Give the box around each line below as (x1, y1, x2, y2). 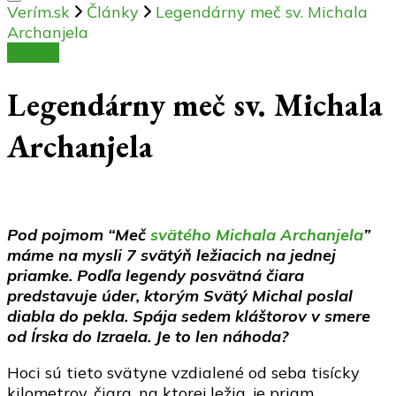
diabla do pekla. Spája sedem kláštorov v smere (7, 306, 370, 327)
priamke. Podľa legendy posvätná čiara (7, 265, 304, 286)
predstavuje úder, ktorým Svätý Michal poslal (7, 286, 353, 307)
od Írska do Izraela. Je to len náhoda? (7, 326, 288, 347)
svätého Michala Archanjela (150, 225, 363, 246)
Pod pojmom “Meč (7, 225, 150, 246)
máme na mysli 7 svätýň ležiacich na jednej (7, 245, 336, 266)
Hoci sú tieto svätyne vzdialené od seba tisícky (7, 362, 360, 384)
